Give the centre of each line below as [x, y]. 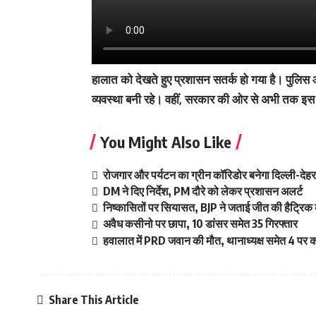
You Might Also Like [166, 142]
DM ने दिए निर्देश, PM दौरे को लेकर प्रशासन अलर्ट [203, 192]
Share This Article [94, 300]
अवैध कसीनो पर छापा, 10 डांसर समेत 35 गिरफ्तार [201, 224]
